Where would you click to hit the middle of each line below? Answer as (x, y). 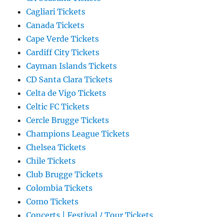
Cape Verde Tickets (63, 39)
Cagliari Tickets (56, 12)
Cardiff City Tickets (63, 53)
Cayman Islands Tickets (72, 66)
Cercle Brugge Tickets (68, 120)
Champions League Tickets (78, 134)
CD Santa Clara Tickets (70, 80)
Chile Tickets (51, 161)
